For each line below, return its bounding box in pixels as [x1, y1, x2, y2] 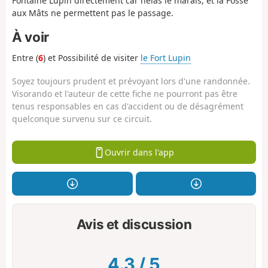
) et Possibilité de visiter [43, 52, 141, 64]
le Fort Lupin [141, 52, 191, 64]
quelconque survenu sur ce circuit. [12, 112, 152, 124]
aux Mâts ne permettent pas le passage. [12, 7, 173, 19]
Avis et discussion [76, 215, 192, 232]
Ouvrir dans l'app [104, 146, 174, 158]
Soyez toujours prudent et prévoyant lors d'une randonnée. [12, 75, 250, 87]
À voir [12, 29, 49, 45]
